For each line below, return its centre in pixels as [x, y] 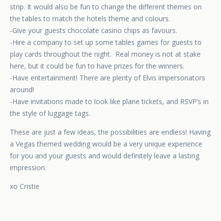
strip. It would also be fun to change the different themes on [106, 7]
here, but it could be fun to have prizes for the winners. [97, 66]
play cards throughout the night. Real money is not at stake [105, 54]
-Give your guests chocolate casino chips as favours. [93, 31]
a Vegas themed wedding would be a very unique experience [106, 144]
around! [22, 90]
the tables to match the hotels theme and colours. [90, 19]
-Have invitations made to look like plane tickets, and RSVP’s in [109, 102]
